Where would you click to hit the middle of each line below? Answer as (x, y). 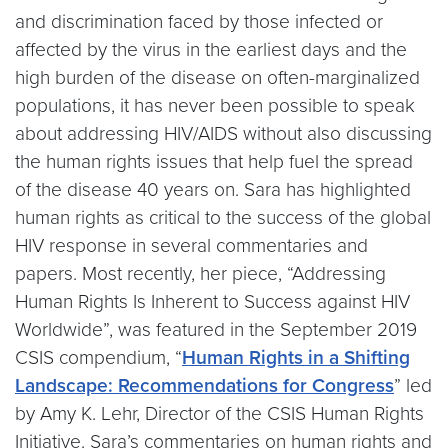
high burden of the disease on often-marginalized (217, 77)
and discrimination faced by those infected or (199, 21)
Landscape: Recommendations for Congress (204, 385)
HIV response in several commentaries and (191, 245)
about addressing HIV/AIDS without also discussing (223, 133)
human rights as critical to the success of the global (223, 217)
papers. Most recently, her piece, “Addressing (200, 273)
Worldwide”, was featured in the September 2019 (216, 329)
